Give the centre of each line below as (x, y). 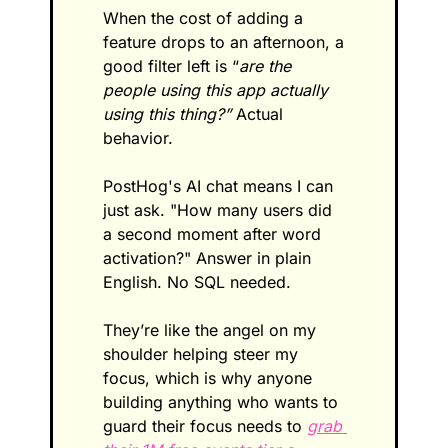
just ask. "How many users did (217, 209)
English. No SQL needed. (197, 281)
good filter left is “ (171, 65)
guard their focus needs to (205, 425)
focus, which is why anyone (207, 377)
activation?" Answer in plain (207, 257)
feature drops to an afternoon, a (223, 41)
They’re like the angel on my (209, 329)
